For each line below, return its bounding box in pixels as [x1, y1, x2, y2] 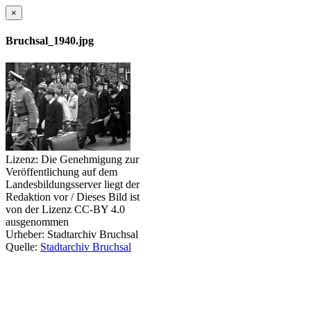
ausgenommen [6, 215, 69, 228]
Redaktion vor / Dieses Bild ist [6, 190, 140, 203]
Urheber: [6, 228, 44, 240]
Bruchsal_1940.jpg [6, 35, 94, 47]
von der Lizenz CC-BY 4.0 [6, 203, 125, 215]
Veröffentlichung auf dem [6, 165, 117, 178]
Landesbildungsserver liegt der [6, 178, 140, 190]
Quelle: [6, 240, 37, 253]
